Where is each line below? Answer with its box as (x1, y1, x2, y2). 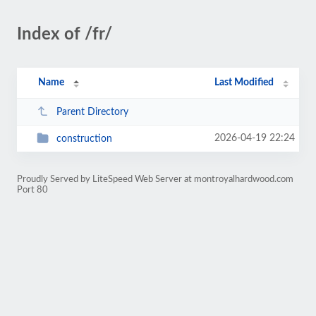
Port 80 (17, 186, 48, 194)
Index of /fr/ (17, 26, 112, 43)
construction (56, 133, 112, 144)
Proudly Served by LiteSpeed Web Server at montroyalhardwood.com (17, 175, 293, 183)
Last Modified (214, 78, 274, 87)
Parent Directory (56, 107, 128, 117)
